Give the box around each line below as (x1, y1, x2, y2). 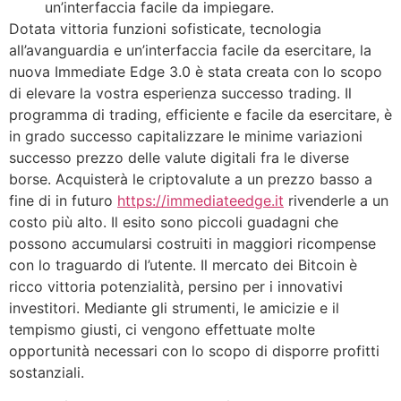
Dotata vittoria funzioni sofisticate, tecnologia (9, 19, 321, 38)
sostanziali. (9, 363, 84, 381)
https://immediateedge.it (117, 191, 284, 209)
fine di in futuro (9, 191, 117, 209)
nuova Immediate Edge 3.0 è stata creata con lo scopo (9, 62, 382, 81)
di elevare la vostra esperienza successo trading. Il (9, 83, 352, 102)
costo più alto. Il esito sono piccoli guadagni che (9, 212, 338, 231)
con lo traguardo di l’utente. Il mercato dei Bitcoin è (9, 255, 357, 274)
